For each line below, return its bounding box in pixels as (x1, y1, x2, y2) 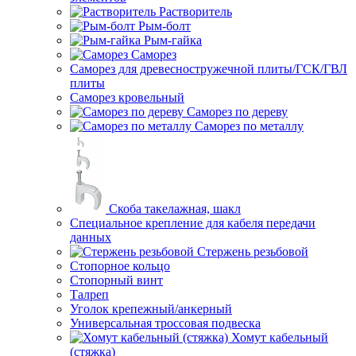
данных (70, 230, 111, 244)
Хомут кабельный (231, 331, 328, 344)
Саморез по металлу (195, 119, 304, 133)
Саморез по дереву (187, 105, 288, 118)
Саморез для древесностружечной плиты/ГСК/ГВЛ (70, 62, 347, 75)
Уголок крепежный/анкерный (70, 302, 232, 315)
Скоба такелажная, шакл (109, 202, 241, 215)
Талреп (70, 288, 109, 301)
